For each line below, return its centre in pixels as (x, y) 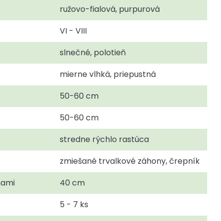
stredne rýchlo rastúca (104, 139)
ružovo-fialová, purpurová (110, 9)
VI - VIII (73, 31)
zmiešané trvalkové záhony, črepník (130, 161)
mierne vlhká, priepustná (108, 74)
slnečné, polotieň (93, 52)
